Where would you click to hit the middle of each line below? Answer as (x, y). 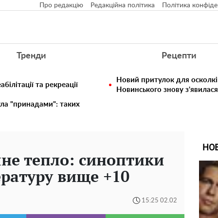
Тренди (31, 56)
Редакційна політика (123, 5)
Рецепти (179, 56)
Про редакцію (61, 5)
